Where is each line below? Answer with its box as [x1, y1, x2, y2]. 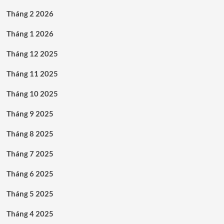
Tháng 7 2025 [6, 148, 53, 158]
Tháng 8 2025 [6, 128, 53, 138]
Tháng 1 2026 [6, 28, 53, 38]
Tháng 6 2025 [6, 168, 53, 178]
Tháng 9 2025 [6, 108, 53, 118]
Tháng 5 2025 [6, 188, 53, 198]
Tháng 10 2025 [6, 88, 58, 98]
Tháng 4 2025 [6, 208, 53, 218]
